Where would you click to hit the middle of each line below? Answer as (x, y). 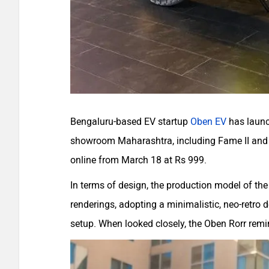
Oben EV (208, 121)
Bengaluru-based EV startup (130, 121)
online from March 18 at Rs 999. (138, 160)
